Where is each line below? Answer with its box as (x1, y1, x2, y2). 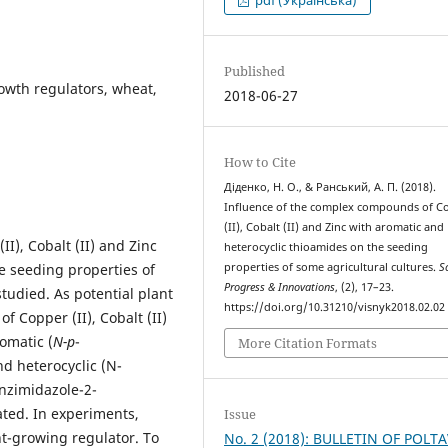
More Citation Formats (238, 333, 378, 352)
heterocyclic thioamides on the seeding (224, 240, 429, 255)
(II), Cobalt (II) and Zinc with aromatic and (224, 220, 445, 235)
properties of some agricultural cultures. (224, 260, 440, 275)
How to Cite (224, 153, 297, 172)
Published (224, 62, 286, 81)
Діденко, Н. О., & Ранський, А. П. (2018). (224, 180, 437, 195)
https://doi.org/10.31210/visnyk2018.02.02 (224, 300, 446, 315)
